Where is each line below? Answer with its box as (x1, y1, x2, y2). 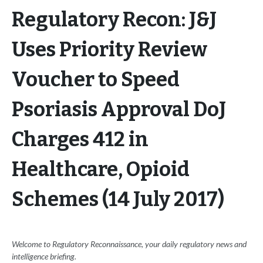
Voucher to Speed (12, 68, 180, 92)
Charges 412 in (12, 127, 149, 152)
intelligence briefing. (12, 251, 76, 262)
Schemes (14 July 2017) (12, 187, 224, 212)
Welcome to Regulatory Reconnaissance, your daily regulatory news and (12, 239, 247, 249)
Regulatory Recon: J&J (12, 8, 217, 32)
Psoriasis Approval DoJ (12, 97, 226, 122)
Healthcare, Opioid (12, 157, 190, 182)
